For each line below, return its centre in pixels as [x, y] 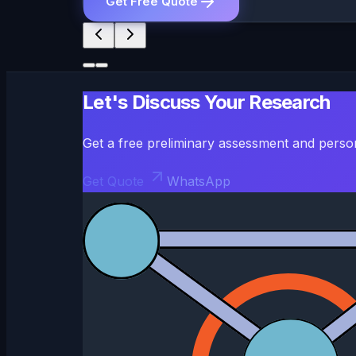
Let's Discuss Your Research [207, 103]
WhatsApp [199, 182]
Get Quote [113, 182]
